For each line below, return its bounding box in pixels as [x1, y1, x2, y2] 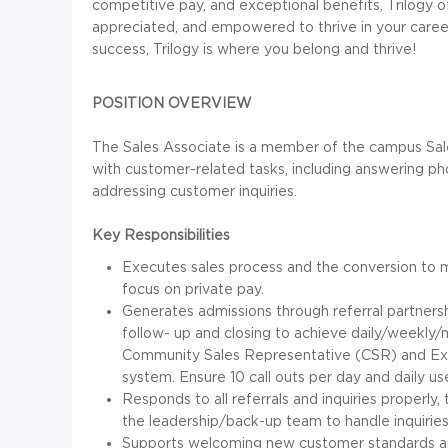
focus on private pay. [122, 281, 264, 297]
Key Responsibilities [92, 227, 230, 243]
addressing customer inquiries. [92, 183, 297, 199]
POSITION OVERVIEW [92, 95, 252, 111]
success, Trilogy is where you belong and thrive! [92, 41, 416, 57]
